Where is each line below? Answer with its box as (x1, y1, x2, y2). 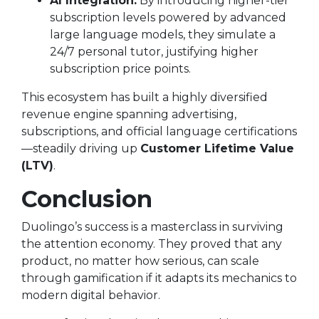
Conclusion (21, 185, 152, 213)
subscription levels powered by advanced (50, 11, 286, 24)
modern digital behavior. (21, 288, 160, 302)
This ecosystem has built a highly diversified (21, 90, 268, 104)
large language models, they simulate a (50, 28, 276, 41)
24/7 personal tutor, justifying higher (50, 45, 258, 58)
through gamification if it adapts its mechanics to (21, 271, 297, 285)
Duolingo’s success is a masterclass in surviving (21, 220, 283, 234)
